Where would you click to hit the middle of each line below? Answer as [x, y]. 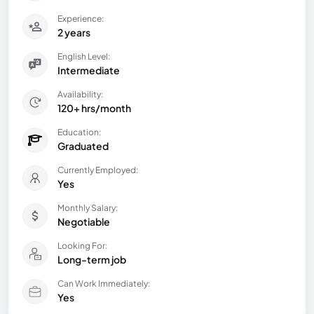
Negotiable [84, 221]
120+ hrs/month [94, 108]
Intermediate [89, 70]
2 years [74, 32]
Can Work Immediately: [104, 283]
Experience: [81, 18]
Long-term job [92, 259]
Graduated [83, 145]
